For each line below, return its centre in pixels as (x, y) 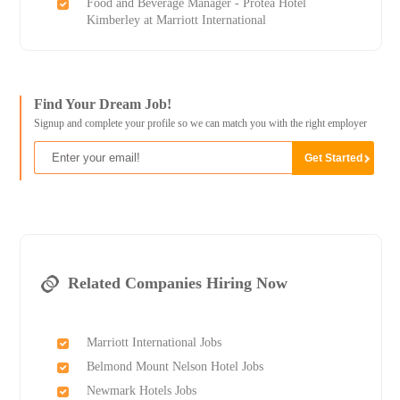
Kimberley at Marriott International (176, 21)
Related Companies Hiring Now (177, 283)
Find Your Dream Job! (102, 104)
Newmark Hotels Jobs (141, 391)
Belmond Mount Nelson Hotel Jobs (175, 367)
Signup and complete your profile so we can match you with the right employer (200, 124)
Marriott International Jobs (154, 343)
